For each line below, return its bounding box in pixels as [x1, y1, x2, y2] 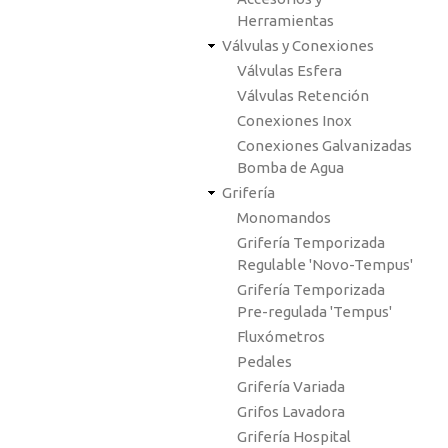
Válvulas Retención [237, 87, 369, 104]
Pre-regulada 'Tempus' [237, 303, 392, 320]
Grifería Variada [237, 378, 345, 395]
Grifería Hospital [237, 428, 351, 445]
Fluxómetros [237, 328, 325, 345]
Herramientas [237, 12, 334, 29]
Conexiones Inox [237, 112, 352, 129]
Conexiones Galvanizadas [237, 137, 412, 154]
